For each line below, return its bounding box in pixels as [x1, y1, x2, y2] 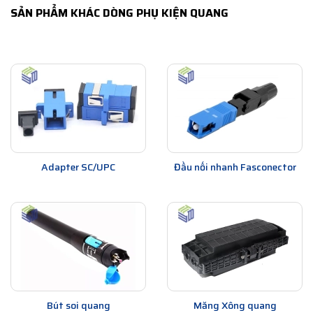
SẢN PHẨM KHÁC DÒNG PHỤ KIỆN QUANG [10, 4, 228, 22]
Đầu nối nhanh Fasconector [173, 159, 296, 175]
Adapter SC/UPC [41, 159, 115, 175]
